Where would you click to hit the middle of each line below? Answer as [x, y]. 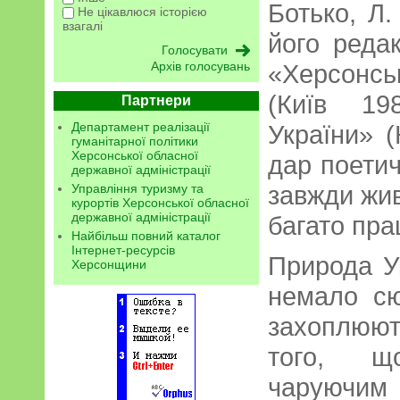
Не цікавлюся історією [141, 12]
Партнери [156, 101]
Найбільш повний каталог [146, 236]
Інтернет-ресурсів [123, 250]
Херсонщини [109, 265]
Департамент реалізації [141, 127]
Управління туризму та [137, 189]
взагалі [83, 26]
